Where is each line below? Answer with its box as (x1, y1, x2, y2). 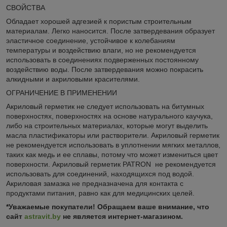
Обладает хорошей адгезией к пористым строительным (6, 17, 192, 25)
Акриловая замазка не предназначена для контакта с (6, 179, 183, 187)
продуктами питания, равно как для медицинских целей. (6, 188, 195, 197)
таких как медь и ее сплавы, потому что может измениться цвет (6, 150, 218, 159)
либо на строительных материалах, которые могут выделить (6, 121, 208, 130)
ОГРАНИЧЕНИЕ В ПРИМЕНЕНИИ (6, 88, 117, 97)
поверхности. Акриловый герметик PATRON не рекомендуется (6, 160, 216, 168)
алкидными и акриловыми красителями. (6, 74, 140, 83)
